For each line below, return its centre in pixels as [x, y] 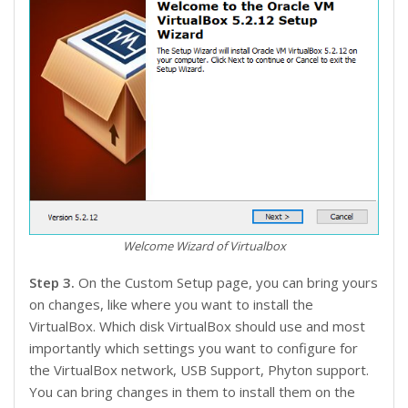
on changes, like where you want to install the [171, 305]
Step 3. [54, 283]
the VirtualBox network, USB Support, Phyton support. [199, 370]
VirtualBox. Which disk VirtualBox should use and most [197, 326]
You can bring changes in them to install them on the [192, 392]
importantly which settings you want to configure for [194, 348]
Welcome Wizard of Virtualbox [204, 246]
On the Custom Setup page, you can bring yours [228, 283]
